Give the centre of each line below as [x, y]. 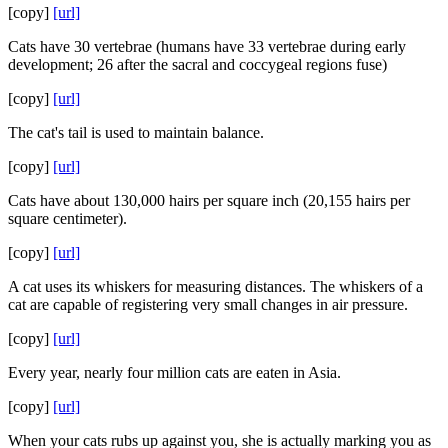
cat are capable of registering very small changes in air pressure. [208, 304]
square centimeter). [67, 218]
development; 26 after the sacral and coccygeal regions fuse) [197, 64]
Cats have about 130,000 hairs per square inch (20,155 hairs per [209, 200]
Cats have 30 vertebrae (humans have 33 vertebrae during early [207, 46]
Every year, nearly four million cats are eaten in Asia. [174, 372]
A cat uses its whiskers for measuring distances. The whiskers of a [215, 286]
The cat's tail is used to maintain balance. [136, 132]
